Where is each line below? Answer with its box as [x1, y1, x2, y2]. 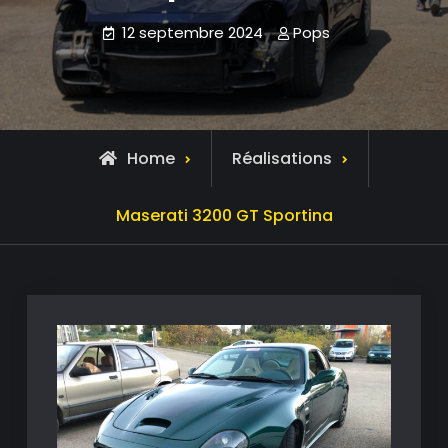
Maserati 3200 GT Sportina [115, 204, 333, 227]
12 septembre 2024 [121, 22, 263, 43]
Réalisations [232, 147, 332, 170]
